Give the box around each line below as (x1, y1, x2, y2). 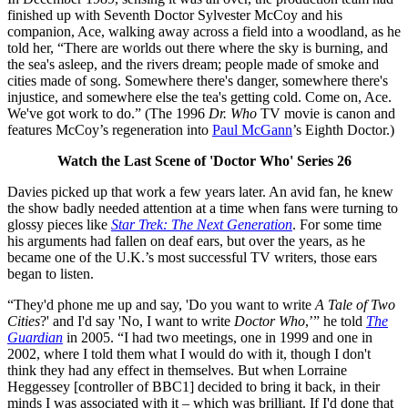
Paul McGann (212, 122, 292, 138)
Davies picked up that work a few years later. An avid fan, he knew (7, 184, 393, 200)
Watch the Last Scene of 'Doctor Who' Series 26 (56, 153, 352, 169)
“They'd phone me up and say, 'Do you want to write (7, 297, 315, 313)
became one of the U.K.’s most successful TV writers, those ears (7, 250, 377, 266)
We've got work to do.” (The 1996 (7, 106, 205, 122)
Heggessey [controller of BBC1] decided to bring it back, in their (7, 379, 380, 395)
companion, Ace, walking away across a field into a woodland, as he (7, 24, 401, 40)
